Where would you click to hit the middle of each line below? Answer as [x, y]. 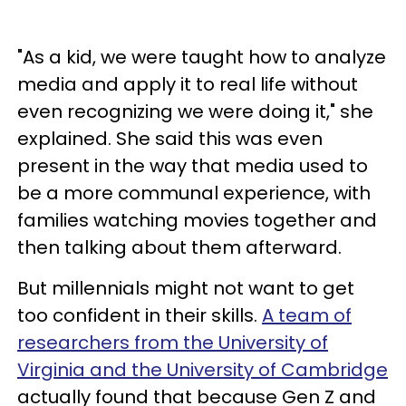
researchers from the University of [173, 343]
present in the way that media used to [193, 166]
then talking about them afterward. [179, 247]
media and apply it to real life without [188, 84]
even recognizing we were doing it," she [195, 111]
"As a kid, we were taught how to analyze [202, 57]
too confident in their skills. [140, 315]
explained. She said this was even [170, 139]
